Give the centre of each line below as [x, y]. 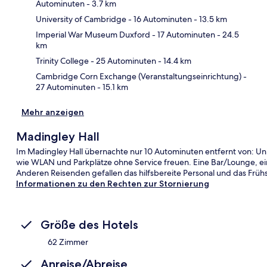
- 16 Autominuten [159, 19]
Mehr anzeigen [53, 112]
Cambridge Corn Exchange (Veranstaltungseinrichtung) [139, 76]
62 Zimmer [68, 242]
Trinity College [62, 60]
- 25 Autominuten [122, 60]
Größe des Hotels [89, 224]
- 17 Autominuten [183, 34]
